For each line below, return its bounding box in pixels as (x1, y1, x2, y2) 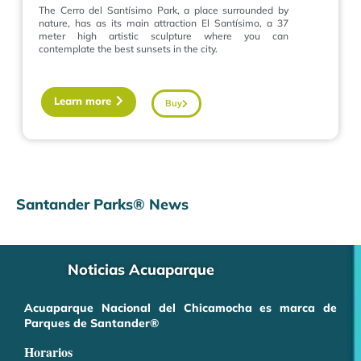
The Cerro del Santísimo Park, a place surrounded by (39, 3, 288, 16)
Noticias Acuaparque (68, 260, 214, 280)
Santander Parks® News (16, 194, 189, 214)
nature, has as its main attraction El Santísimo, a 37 (39, 16, 288, 29)
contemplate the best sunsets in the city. (39, 42, 218, 55)
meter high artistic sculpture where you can (39, 29, 288, 42)
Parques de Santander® (24, 315, 159, 330)
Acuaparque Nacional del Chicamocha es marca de (24, 300, 337, 315)
